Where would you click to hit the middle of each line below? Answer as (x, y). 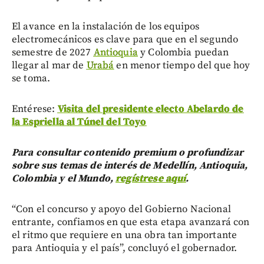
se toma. (31, 79)
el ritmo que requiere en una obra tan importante (125, 235)
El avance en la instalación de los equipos (106, 27)
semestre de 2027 (53, 53)
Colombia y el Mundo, (64, 179)
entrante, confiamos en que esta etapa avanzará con (131, 222)
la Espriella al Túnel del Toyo (79, 122)
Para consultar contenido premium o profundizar (128, 153)
